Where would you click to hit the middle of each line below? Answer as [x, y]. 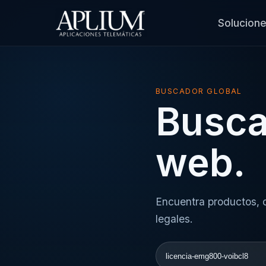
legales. [174, 219]
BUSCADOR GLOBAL [199, 91]
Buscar [172, 248]
